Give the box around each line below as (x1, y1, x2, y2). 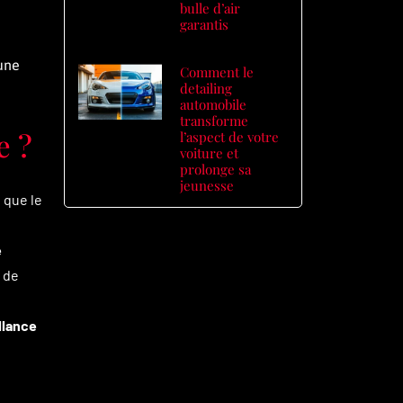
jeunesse (180, 176, 235, 194)
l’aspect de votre (180, 128, 280, 146)
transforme (180, 112, 249, 130)
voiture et (180, 144, 239, 162)
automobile (180, 95, 247, 113)
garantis (180, 15, 229, 33)
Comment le (180, 63, 255, 81)
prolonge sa (180, 160, 252, 178)
